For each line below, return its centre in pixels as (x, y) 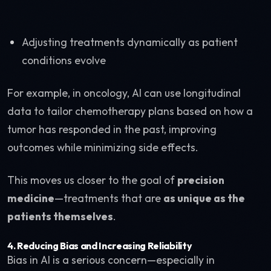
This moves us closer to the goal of (92, 180)
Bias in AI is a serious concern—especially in (111, 260)
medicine (31, 198)
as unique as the (204, 198)
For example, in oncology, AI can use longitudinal (124, 93)
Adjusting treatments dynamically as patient (130, 42)
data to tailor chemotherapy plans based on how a (130, 111)
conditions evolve (64, 60)
